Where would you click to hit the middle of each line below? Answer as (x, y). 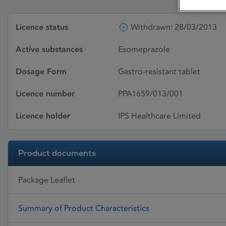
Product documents (57, 153)
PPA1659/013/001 (151, 94)
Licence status (42, 27)
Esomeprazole (144, 49)
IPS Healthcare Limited (159, 116)
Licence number (45, 94)
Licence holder (43, 116)
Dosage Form (41, 71)
